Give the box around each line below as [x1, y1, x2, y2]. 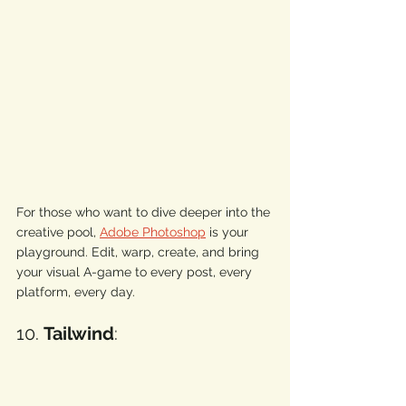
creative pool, [16, 225, 100, 240]
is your [206, 225, 252, 240]
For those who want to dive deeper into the [16, 205, 274, 220]
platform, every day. [16, 285, 139, 300]
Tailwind [43, 323, 114, 345]
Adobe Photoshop [100, 225, 206, 240]
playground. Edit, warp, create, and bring [16, 245, 263, 260]
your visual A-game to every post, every [16, 265, 256, 280]
